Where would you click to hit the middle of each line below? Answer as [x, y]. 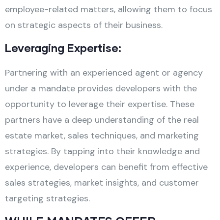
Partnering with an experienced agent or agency [104, 72]
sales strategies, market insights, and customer [102, 182]
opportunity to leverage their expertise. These [100, 104]
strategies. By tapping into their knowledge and [102, 151]
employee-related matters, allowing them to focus [109, 9]
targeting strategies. [47, 198]
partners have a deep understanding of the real [102, 120]
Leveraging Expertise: [63, 48]
